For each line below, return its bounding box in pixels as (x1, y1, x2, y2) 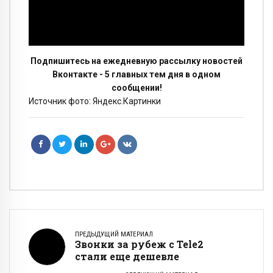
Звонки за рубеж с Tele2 (75, 238, 204, 251)
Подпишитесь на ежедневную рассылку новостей (30, 56, 243, 66)
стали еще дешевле (75, 250, 179, 263)
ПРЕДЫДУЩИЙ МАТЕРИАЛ (75, 230, 153, 239)
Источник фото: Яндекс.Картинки (29, 96, 161, 107)
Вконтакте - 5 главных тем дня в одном (52, 69, 221, 80)
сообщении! (111, 83, 162, 93)
